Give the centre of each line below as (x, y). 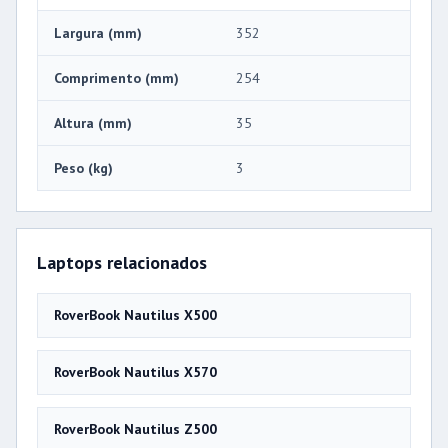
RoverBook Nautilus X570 (135, 371)
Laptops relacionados (122, 262)
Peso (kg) (83, 167)
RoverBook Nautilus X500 (135, 314)
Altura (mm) (93, 122)
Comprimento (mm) (116, 77)
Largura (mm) (98, 32)
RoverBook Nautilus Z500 (135, 428)
